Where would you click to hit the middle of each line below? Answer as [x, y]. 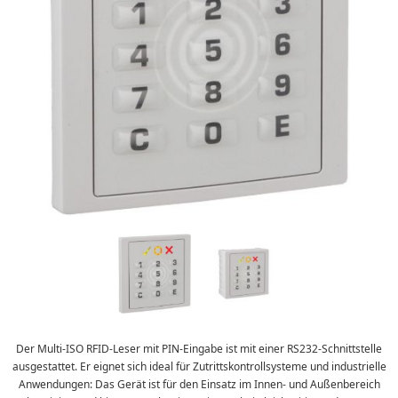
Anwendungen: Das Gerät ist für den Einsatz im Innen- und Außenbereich [199, 384]
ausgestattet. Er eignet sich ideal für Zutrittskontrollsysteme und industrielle [199, 366]
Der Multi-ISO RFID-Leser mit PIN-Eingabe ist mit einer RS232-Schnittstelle [199, 348]
